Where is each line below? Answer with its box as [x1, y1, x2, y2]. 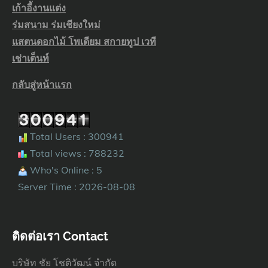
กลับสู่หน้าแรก [12, 78, 72, 90]
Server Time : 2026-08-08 [18, 180, 135, 193]
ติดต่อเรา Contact [12, 229, 108, 243]
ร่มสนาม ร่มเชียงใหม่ [12, 18, 100, 31]
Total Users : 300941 [28, 130, 124, 142]
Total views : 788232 [28, 147, 124, 159]
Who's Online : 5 [28, 163, 102, 176]
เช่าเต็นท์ [12, 51, 49, 64]
